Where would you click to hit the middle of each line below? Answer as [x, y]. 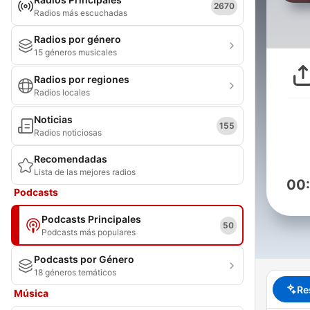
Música [31, 293]
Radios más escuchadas [81, 13]
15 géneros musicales [75, 52]
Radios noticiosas [68, 133]
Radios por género [77, 39]
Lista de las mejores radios [85, 172]
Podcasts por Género [84, 259]
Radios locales [62, 92]
